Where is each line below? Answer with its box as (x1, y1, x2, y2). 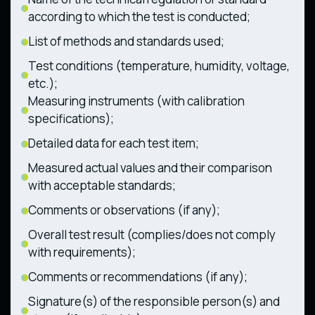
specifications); (28, 110, 114, 127)
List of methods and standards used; (28, 32, 224, 49)
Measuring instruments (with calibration (28, 92, 245, 109)
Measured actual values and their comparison (28, 159, 272, 176)
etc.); (28, 75, 58, 91)
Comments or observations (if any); (28, 201, 220, 218)
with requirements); (28, 243, 136, 260)
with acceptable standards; (28, 176, 176, 193)
